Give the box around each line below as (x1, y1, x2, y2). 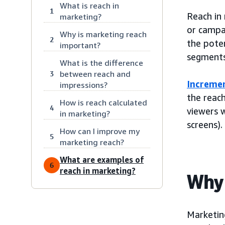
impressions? (60, 79, 107, 90)
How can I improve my (60, 126, 140, 136)
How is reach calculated (60, 97, 147, 107)
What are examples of (60, 154, 144, 165)
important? (60, 40, 100, 50)
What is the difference (60, 57, 143, 68)
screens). (187, 119, 222, 130)
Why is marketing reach (60, 29, 147, 39)
